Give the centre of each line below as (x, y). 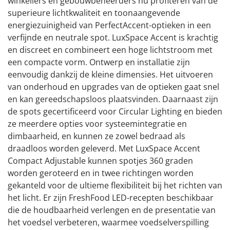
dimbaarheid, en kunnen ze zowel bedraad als (97, 136)
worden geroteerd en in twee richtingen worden (101, 173)
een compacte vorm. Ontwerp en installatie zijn (99, 62)
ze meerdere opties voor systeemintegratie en (97, 123)
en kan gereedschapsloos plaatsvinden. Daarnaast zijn (113, 99)
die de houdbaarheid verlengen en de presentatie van (112, 210)
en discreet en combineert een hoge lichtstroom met (110, 50)
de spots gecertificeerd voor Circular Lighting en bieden (115, 111)
